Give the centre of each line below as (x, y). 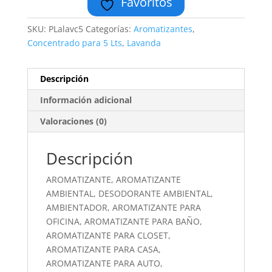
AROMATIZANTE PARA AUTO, (104, 263)
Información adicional (86, 100)
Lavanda (144, 43)
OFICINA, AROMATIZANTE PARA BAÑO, (124, 221)
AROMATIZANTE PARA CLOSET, (108, 235)
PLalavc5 (66, 29)
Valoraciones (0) (73, 121)
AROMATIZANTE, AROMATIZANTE (113, 179)
